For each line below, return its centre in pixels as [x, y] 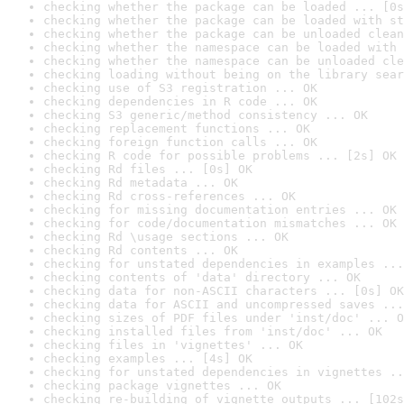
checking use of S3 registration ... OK [180, 88]
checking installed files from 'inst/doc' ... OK [213, 331]
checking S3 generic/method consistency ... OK [206, 115]
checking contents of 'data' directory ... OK [202, 277]
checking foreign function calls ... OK [180, 142]
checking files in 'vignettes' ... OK [173, 345]
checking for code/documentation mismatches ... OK [220, 223]
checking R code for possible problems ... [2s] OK [220, 156]
